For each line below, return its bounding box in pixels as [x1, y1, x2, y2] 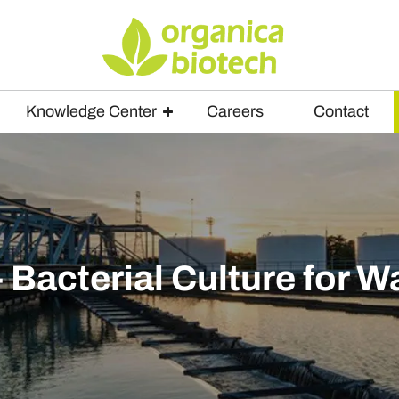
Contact [313, 102, 369, 120]
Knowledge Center [26, 102, 157, 120]
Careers [207, 102, 264, 120]
